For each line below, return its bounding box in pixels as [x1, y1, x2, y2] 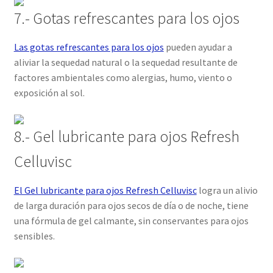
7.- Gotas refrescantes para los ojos [13, 9, 239, 29]
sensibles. [13, 229, 55, 242]
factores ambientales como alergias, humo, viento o [13, 71, 232, 84]
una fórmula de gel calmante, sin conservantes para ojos [13, 214, 249, 227]
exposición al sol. [13, 87, 85, 99]
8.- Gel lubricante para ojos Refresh [13, 126, 239, 146]
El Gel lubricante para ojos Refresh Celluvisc [13, 183, 197, 196]
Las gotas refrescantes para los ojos [13, 41, 164, 54]
